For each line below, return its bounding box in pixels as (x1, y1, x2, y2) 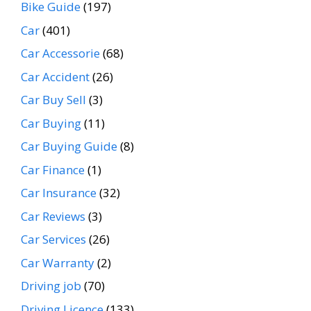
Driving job (21, 278, 81, 294)
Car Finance (21, 161, 85, 178)
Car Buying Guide (21, 138, 117, 155)
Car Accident (21, 68, 90, 85)
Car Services (21, 231, 86, 248)
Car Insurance (21, 185, 96, 201)
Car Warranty (21, 254, 94, 271)
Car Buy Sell (21, 92, 86, 108)
